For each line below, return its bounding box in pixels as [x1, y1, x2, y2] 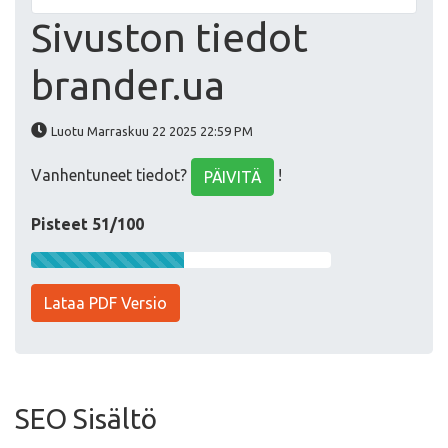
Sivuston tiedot [31, 15, 308, 60]
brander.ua [31, 63, 225, 108]
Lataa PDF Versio [44, 294, 167, 312]
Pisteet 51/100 [31, 215, 144, 233]
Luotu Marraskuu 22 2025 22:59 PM [51, 124, 253, 138]
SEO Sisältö [15, 403, 157, 434]
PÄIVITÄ [204, 168, 261, 186]
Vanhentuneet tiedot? [31, 166, 191, 185]
